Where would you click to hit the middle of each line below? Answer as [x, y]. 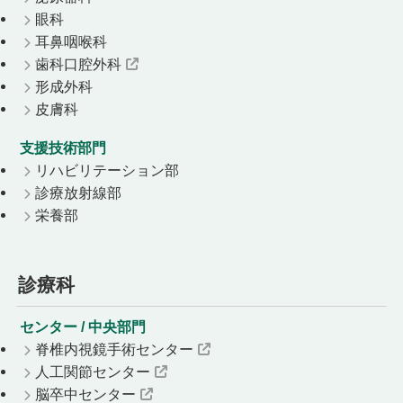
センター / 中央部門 [82, 326]
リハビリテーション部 [107, 170]
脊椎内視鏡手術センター [114, 349]
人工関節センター [92, 371]
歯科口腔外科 [78, 63]
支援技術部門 [63, 147]
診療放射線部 [78, 192]
